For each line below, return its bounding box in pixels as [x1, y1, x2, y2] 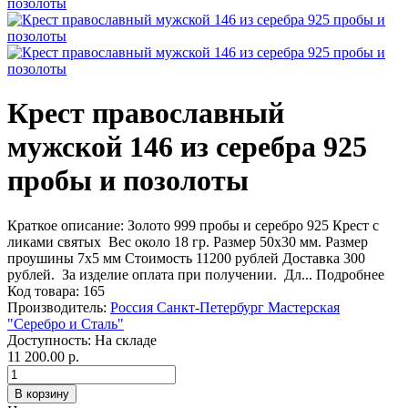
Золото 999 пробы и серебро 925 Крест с [127, 217, 379, 233]
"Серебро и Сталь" [7, 315, 124, 331]
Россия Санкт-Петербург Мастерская [110, 299, 340, 315]
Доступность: [7, 331, 91, 348]
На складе [91, 331, 157, 348]
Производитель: [7, 299, 107, 315]
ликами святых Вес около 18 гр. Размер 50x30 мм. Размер [7, 233, 368, 250]
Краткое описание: [7, 217, 127, 233]
